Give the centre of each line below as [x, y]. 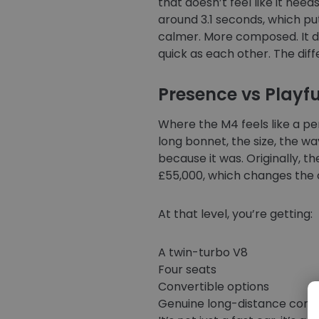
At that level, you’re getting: [235, 214]
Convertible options [214, 287]
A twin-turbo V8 [203, 252]
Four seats [187, 270]
